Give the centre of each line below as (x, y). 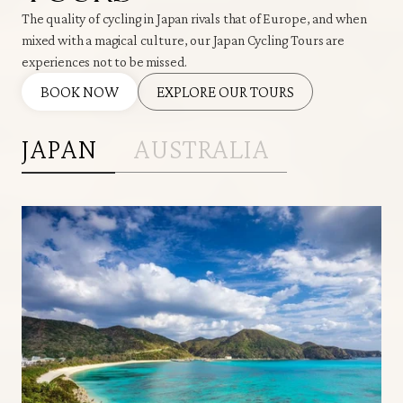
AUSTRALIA (201, 149)
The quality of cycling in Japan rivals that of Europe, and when (194, 18)
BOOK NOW (80, 91)
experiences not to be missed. (104, 61)
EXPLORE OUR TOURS (225, 91)
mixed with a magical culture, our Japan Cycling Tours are (183, 40)
